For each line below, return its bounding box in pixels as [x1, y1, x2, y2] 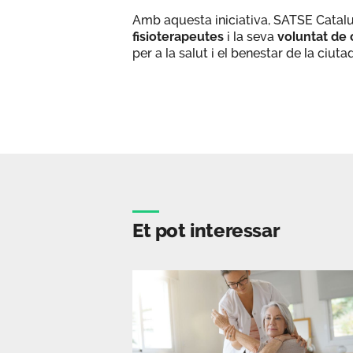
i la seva [227, 28, 277, 44]
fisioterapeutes [132, 28, 227, 44]
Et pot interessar [132, 218, 281, 242]
